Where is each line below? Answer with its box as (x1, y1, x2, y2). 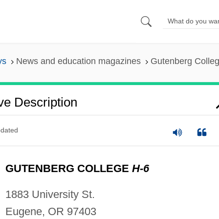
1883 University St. (5, 188, 95, 200)
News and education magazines (16, 56, 141, 66)
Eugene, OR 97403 (5, 205, 96, 218)
